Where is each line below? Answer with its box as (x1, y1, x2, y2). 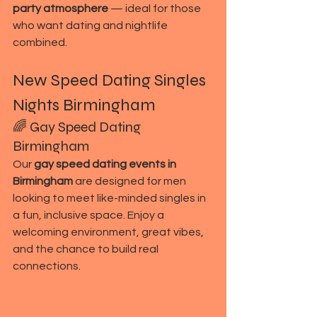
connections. (13, 260, 81, 272)
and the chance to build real (13, 243, 161, 255)
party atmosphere (13, 3, 108, 14)
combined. (13, 37, 67, 48)
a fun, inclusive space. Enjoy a (13, 209, 166, 221)
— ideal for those (108, 3, 203, 14)
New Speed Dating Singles (13, 70, 209, 91)
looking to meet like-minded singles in (13, 192, 208, 204)
